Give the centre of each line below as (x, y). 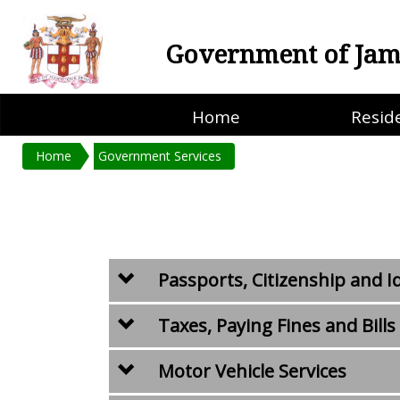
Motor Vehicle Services (250, 371)
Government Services (160, 156)
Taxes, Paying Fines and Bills (275, 325)
